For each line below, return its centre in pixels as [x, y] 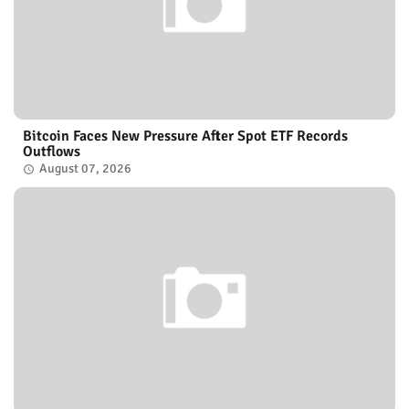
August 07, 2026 [85, 168]
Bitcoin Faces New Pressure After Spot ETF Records [185, 136]
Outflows [52, 151]
